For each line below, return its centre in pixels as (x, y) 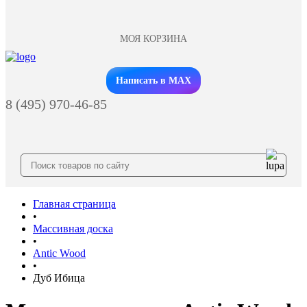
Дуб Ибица (59, 278)
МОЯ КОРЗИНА (153, 39)
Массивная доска (73, 229)
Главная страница (74, 204)
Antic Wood (59, 253)
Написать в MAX (153, 81)
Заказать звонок (153, 71)
